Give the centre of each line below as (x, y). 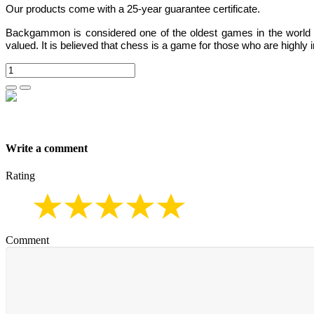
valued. (23, 46)
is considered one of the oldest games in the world (191, 33)
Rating (20, 176)
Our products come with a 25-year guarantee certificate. (133, 9)
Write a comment (47, 148)
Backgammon (38, 33)
